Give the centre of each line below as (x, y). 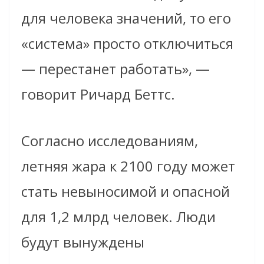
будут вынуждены (83, 242)
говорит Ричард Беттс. (98, 94)
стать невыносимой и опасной (126, 192)
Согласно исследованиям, (110, 141)
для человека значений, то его (126, 18)
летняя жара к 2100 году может (128, 166)
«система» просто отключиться (127, 44)
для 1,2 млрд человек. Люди (118, 217)
